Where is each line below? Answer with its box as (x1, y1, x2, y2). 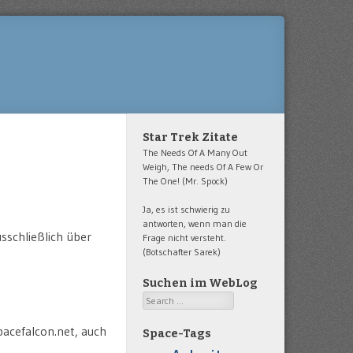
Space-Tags (143, 327, 211, 340)
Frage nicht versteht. (143, 232, 226, 243)
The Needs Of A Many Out (143, 147, 247, 158)
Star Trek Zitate (143, 131, 238, 144)
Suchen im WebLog (143, 277, 258, 290)
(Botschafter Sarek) (143, 246, 221, 258)
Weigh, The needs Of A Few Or (143, 161, 263, 173)
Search (143, 292, 171, 304)
